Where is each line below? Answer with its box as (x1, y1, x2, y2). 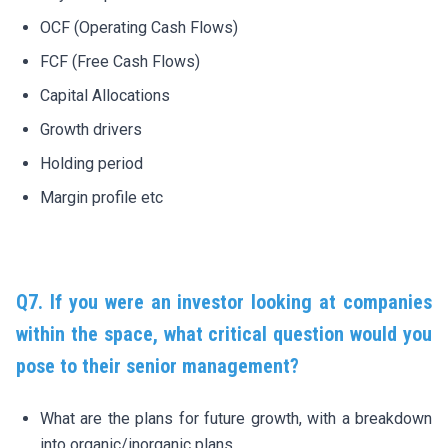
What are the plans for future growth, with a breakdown (40, 408, 432, 428)
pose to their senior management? (16, 353, 299, 378)
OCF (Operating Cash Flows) (40, 17, 238, 37)
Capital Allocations (40, 85, 170, 105)
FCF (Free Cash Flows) (40, 51, 200, 71)
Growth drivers (40, 119, 142, 139)
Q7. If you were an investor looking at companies (16, 289, 432, 314)
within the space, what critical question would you (16, 321, 432, 346)
